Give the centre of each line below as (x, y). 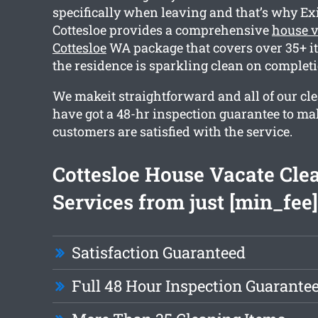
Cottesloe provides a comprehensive (162, 30)
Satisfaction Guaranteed (158, 253)
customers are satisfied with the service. (172, 132)
